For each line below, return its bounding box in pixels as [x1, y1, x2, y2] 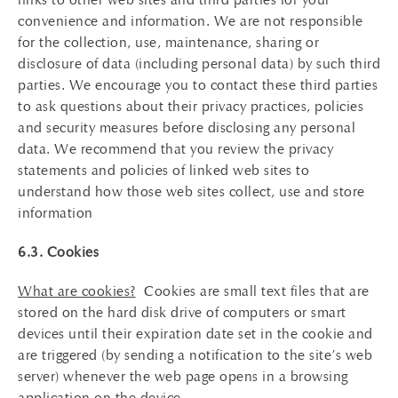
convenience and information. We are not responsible [18, 12, 363, 29]
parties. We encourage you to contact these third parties [18, 76, 378, 93]
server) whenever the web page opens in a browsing [18, 368, 348, 385]
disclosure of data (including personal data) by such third [18, 55, 380, 72]
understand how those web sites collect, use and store [18, 183, 365, 200]
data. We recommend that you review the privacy [18, 140, 333, 157]
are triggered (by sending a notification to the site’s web [18, 346, 372, 363]
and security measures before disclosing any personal [18, 119, 355, 136]
